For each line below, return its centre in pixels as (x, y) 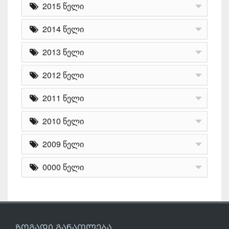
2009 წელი (61, 144)
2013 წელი (61, 52)
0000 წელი (61, 167)
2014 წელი (61, 29)
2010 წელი (61, 121)
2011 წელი (61, 98)
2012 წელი (61, 75)
